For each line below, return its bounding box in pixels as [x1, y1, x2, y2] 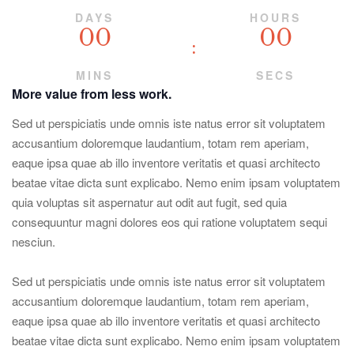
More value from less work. [12, 85, 171, 103]
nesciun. [12, 233, 55, 250]
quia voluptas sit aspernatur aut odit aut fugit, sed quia [12, 194, 287, 210]
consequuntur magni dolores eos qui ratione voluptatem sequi [12, 213, 327, 230]
